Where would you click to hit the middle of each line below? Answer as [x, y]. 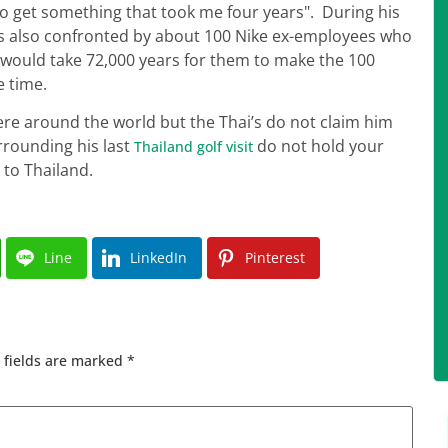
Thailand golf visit [193, 147]
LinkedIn [158, 257]
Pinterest [275, 257]
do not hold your [318, 146]
